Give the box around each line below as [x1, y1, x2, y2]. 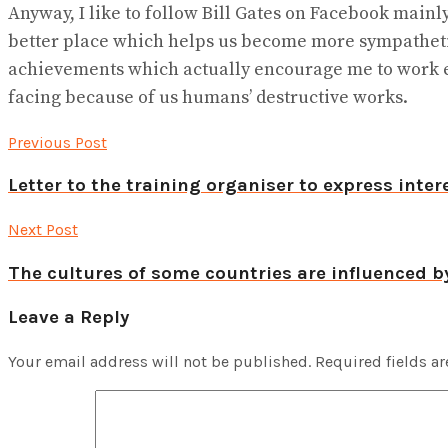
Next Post [8, 220, 78, 240]
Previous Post [8, 132, 107, 152]
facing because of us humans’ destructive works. [8, 85, 408, 109]
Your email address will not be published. [8, 352, 311, 372]
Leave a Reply [8, 305, 129, 328]
